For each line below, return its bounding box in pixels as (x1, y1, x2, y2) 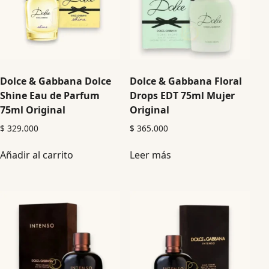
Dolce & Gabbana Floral (130, 74, 243, 88)
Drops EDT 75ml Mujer (130, 88, 235, 102)
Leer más (130, 148, 172, 162)
